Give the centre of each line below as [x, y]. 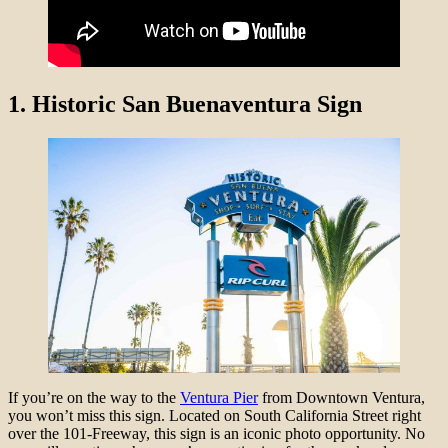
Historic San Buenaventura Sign [197, 104]
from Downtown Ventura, [341, 397]
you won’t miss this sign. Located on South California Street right [214, 415]
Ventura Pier [219, 397]
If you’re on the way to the [94, 397]
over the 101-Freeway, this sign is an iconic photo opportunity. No [216, 433]
